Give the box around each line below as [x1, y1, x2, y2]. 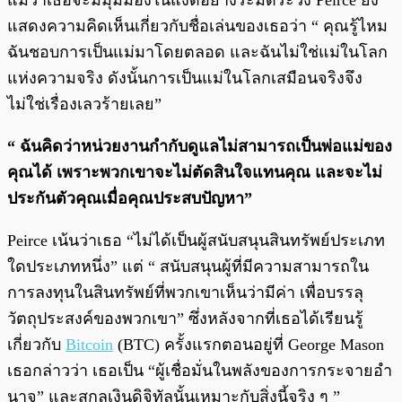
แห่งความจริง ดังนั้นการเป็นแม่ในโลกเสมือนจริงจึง [7, 69, 363, 88]
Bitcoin [66, 336, 113, 354]
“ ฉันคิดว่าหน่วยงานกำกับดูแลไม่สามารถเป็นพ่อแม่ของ [7, 137, 392, 156]
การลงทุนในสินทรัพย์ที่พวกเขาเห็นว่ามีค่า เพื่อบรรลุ [7, 284, 363, 302]
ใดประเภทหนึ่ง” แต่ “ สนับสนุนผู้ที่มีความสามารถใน [7, 258, 369, 276]
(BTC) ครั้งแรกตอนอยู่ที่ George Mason [113, 336, 384, 354]
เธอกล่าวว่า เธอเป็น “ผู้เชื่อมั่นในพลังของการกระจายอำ [7, 362, 392, 380]
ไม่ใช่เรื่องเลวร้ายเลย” [7, 95, 166, 114]
